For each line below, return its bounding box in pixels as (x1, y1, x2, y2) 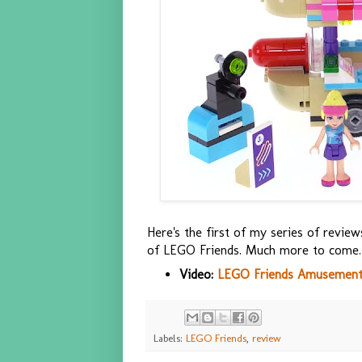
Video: (179, 267, 217, 283)
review (252, 331, 281, 344)
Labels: (154, 331, 186, 344)
